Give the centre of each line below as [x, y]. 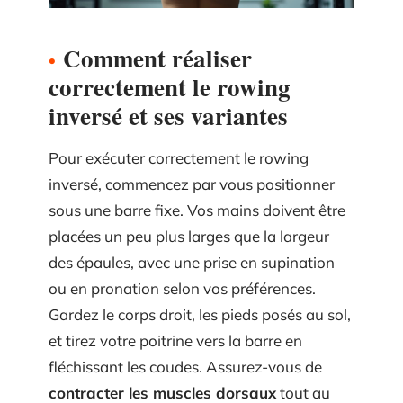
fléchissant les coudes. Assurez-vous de [185, 366]
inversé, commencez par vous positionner [192, 184]
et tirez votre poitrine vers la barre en [175, 340]
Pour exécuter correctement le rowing [179, 157]
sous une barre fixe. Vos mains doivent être [197, 210]
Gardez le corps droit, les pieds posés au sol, [200, 314]
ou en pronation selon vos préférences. [182, 288]
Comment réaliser [157, 58]
